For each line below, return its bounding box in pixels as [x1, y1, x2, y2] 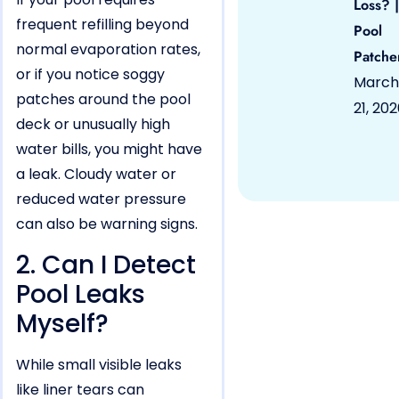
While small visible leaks [16, 354, 182, 375]
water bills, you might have [16, 139, 202, 160]
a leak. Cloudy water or [16, 164, 176, 185]
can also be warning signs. [16, 214, 198, 235]
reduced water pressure [16, 189, 186, 210]
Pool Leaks [16, 276, 145, 312]
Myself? [16, 305, 109, 341]
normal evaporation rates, [16, 39, 200, 61]
